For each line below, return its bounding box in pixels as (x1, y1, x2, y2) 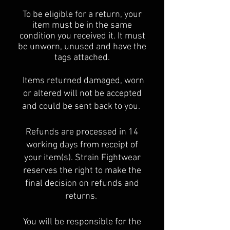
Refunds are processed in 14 (26, 127, 139, 138)
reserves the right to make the (23, 165, 141, 176)
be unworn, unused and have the (18, 42, 146, 52)
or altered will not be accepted (23, 88, 142, 99)
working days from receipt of (26, 140, 138, 150)
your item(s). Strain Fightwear (24, 152, 141, 163)
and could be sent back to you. (22, 101, 142, 112)
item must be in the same (32, 20, 132, 31)
